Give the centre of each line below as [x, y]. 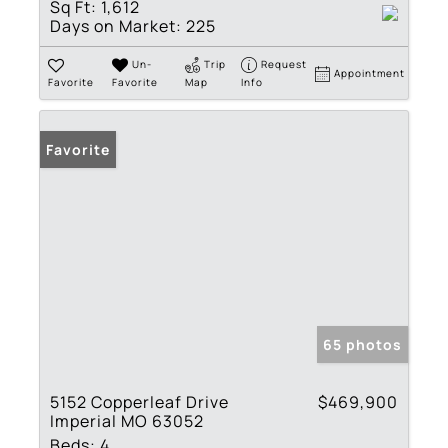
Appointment [370, 72]
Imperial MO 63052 [127, 421]
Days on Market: [116, 25]
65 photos [362, 345]
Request [284, 63]
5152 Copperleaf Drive [139, 402]
